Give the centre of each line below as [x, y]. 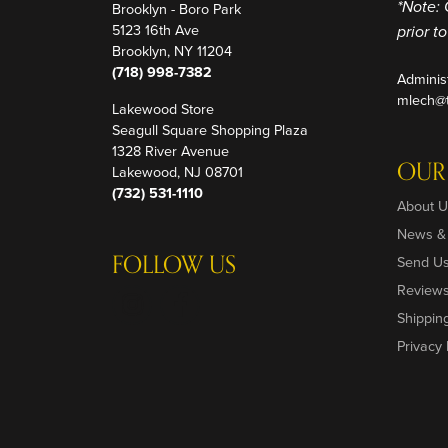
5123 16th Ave [155, 30]
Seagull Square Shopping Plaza [210, 130]
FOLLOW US [174, 265]
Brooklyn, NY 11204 [172, 51]
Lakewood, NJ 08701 [177, 172]
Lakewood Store [163, 109]
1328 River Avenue [170, 151]
